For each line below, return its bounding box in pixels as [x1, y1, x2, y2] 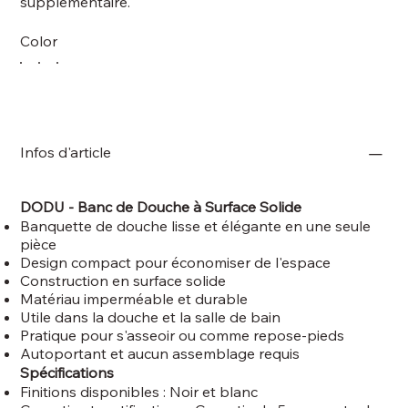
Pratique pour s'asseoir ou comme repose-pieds [20, 325, 345, 344]
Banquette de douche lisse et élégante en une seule [20, 216, 372, 235]
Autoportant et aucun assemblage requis [20, 343, 301, 362]
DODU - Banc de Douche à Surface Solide [20, 197, 302, 216]
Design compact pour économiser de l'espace [20, 252, 331, 271]
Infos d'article [20, 142, 112, 161]
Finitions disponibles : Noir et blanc [20, 382, 259, 401]
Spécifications [20, 362, 115, 382]
